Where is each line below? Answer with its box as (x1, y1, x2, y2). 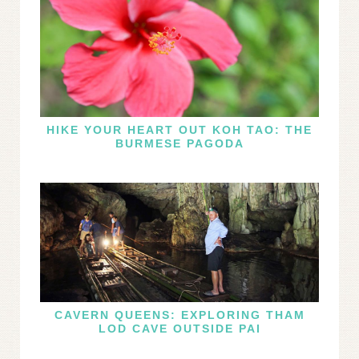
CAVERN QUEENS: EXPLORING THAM (54, 308, 305, 321)
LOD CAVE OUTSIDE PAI (98, 321, 261, 335)
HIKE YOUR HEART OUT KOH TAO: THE (46, 123, 313, 137)
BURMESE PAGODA (115, 137, 244, 151)
